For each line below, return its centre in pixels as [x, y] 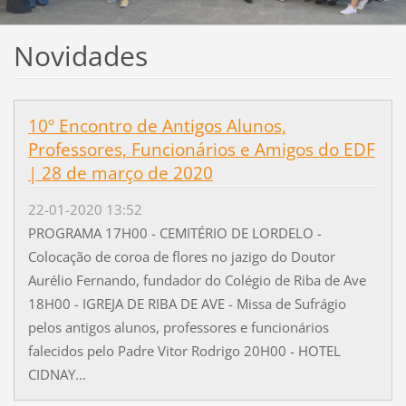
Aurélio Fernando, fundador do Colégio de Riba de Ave [197, 280]
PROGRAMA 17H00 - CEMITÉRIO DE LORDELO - [174, 232]
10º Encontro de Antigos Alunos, [157, 126]
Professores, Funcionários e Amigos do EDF [201, 149]
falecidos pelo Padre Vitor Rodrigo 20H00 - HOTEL [184, 350]
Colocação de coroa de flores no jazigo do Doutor [181, 256]
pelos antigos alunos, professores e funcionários [178, 327]
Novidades [80, 55]
